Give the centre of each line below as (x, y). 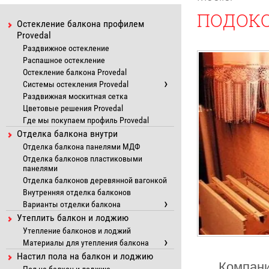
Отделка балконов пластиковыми (83, 159)
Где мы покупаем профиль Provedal (86, 120)
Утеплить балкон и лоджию (73, 218)
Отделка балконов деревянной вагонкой (95, 180)
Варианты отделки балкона (72, 204)
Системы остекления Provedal (76, 84)
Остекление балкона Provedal (75, 72)
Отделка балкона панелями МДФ (81, 147)
